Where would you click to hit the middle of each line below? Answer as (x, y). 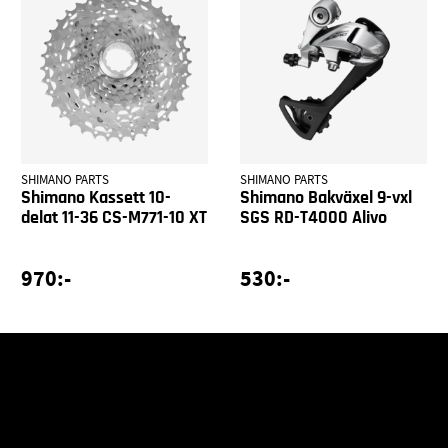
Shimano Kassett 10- (96, 197)
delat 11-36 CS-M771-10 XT (114, 217)
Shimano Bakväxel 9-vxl (325, 197)
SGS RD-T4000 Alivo (313, 217)
